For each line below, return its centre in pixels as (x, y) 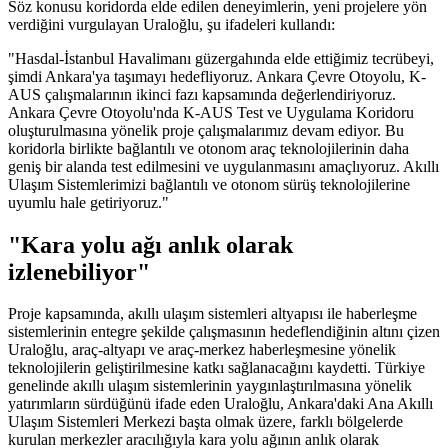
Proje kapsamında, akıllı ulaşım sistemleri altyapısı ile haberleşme (212, 314)
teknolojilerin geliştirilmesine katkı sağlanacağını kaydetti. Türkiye (216, 368)
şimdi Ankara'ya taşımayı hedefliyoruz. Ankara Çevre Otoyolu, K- (217, 76)
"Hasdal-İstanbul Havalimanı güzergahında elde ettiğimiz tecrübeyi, (221, 58)
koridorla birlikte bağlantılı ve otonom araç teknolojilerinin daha (208, 148)
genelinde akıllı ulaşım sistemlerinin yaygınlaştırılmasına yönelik (210, 386)
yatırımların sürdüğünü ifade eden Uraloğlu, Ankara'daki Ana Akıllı (220, 404)
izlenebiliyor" (79, 271)
